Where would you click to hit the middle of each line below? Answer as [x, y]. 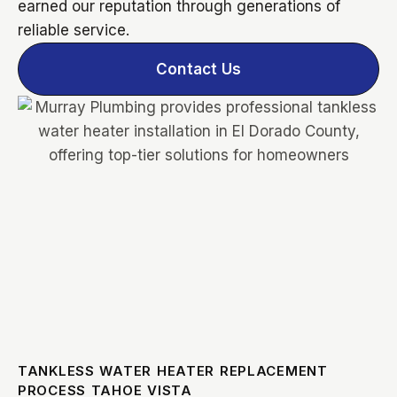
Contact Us [198, 69]
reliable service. [74, 30]
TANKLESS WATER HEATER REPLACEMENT [173, 370]
